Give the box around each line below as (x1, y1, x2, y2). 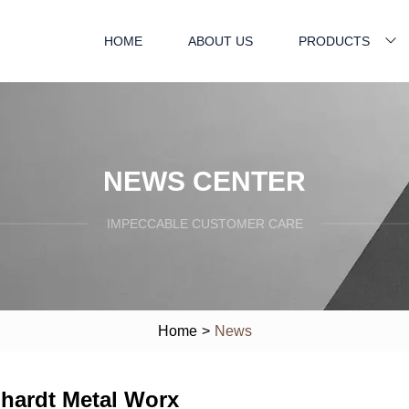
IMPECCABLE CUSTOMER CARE (106, 215, 303, 231)
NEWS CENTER (103, 165, 306, 196)
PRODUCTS (299, 33, 370, 48)
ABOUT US (188, 33, 253, 48)
